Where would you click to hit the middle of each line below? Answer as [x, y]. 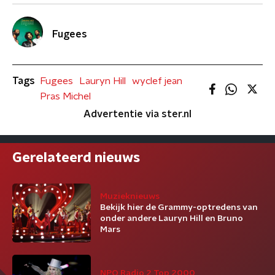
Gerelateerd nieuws [76, 158]
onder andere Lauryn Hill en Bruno [172, 219]
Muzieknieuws [130, 196]
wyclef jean [157, 81]
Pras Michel [65, 96]
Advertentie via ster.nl [137, 114]
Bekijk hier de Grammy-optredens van [179, 207]
